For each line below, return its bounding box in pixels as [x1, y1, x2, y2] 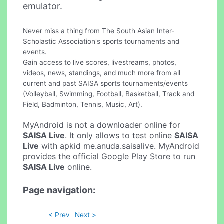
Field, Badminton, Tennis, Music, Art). [23, 100, 143, 108]
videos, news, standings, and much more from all [23, 68, 181, 77]
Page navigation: [23, 185, 96, 196]
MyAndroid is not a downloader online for [23, 119, 181, 130]
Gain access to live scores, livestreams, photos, [23, 58, 177, 66]
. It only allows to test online [65, 130, 175, 140]
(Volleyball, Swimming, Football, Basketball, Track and [23, 89, 195, 98]
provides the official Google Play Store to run [23, 151, 196, 161]
